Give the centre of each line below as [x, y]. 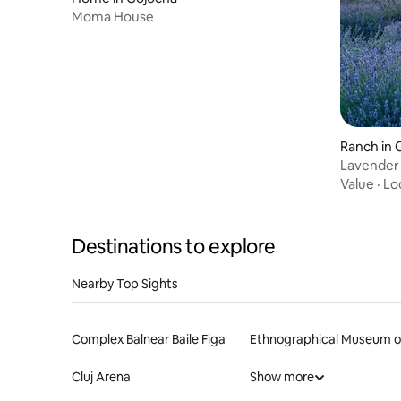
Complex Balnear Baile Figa [149, 339]
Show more [282, 376]
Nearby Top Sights [125, 283]
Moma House [113, 16]
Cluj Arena [101, 376]
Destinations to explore [174, 246]
